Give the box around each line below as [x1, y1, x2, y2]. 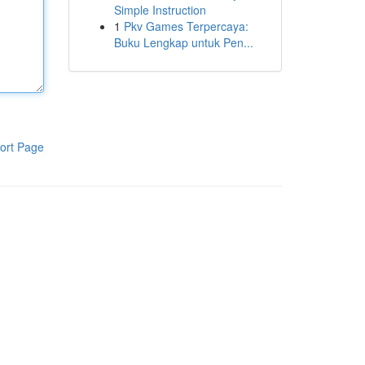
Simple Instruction [113, 2, 206, 18]
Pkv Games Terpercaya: [123, 18, 248, 34]
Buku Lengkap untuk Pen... [113, 34, 253, 51]
